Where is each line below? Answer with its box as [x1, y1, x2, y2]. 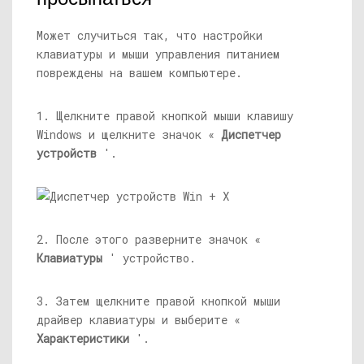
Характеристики [37, 331, 129, 346]
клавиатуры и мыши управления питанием [37, 46, 279, 62]
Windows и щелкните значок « [37, 127, 221, 142]
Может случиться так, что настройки [37, 28, 262, 43]
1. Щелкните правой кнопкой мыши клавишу [37, 108, 293, 123]
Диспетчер [221, 127, 281, 142]
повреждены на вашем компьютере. [37, 65, 242, 80]
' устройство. [102, 250, 196, 266]
